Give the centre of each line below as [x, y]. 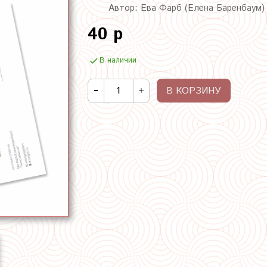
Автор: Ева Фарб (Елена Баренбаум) [186, 8]
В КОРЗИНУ [193, 91]
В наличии [118, 60]
